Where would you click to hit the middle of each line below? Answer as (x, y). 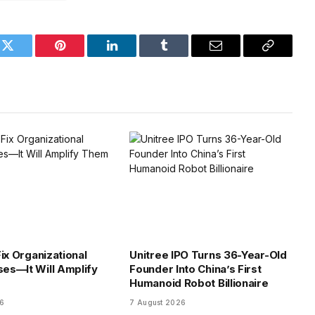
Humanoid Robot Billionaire (199, 283)
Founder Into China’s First (195, 269)
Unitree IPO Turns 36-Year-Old (208, 255)
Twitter (25, 56)
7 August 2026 (158, 302)
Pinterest (81, 56)
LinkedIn (134, 56)
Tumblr (181, 56)
